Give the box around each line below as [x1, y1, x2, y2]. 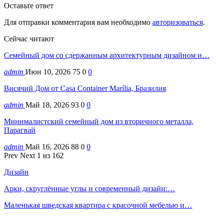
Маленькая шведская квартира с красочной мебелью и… [4, 200, 192, 209]
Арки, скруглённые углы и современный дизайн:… [4, 184, 175, 193]
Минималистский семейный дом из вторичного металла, [4, 117, 194, 126]
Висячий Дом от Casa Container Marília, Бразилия [4, 84, 166, 92]
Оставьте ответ [4, 1, 54, 10]
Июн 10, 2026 [25, 67, 71, 76]
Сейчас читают [4, 34, 54, 43]
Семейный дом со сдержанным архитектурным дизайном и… [4, 51, 210, 59]
